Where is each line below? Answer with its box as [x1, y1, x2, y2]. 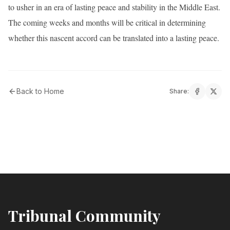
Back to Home [16, 86, 64, 95]
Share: [169, 87, 189, 95]
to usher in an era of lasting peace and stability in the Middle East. [8, 1, 220, 12]
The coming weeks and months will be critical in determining [8, 16, 206, 28]
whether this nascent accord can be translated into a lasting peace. [8, 32, 219, 43]
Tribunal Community [8, 205, 161, 226]
